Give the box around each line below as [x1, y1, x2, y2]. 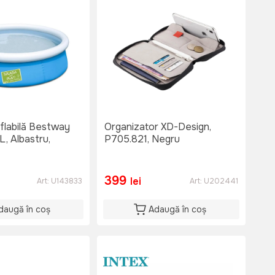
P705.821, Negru [104, 133, 180, 146]
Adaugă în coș [149, 204, 206, 215]
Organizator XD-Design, [104, 120, 211, 134]
